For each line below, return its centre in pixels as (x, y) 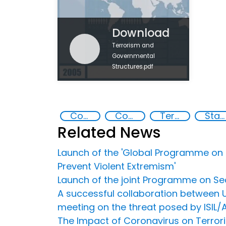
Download (141, 33)
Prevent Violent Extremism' (117, 166)
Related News (109, 132)
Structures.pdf (133, 67)
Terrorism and (133, 46)
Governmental (134, 56)
